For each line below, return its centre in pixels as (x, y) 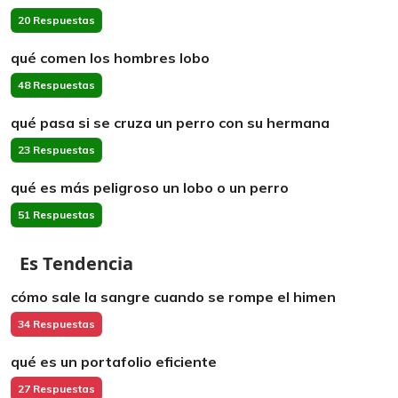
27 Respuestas (56, 389)
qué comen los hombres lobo (110, 58)
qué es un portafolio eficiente (114, 362)
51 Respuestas (56, 215)
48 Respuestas (56, 85)
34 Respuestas (56, 324)
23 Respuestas (56, 150)
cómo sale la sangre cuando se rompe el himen (173, 297)
